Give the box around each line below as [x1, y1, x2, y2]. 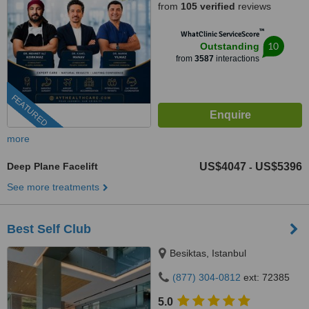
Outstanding [200, 41, 259, 52]
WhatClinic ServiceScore [181, 30, 259, 39]
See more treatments [7, 181, 99, 192]
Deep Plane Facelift [7, 161, 98, 172]
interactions [214, 54, 259, 63]
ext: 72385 [241, 272, 290, 283]
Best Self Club [7, 222, 91, 236]
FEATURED [9, 92, 50, 129]
